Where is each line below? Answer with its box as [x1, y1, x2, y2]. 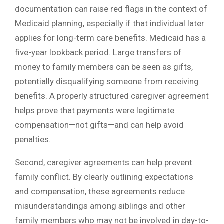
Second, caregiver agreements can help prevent [15, 157, 192, 168]
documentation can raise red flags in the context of [15, 4, 207, 14]
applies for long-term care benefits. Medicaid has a [15, 33, 206, 43]
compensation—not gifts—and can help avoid [15, 120, 184, 130]
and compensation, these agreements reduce [15, 186, 185, 197]
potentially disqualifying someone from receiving [15, 76, 199, 87]
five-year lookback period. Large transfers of [15, 47, 182, 58]
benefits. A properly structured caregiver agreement [15, 91, 209, 101]
